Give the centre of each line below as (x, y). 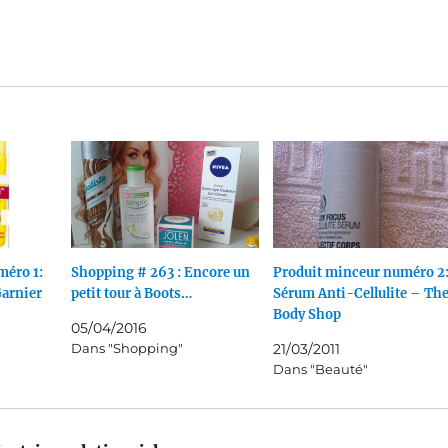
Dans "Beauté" (320, 369)
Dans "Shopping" (126, 348)
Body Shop (306, 315)
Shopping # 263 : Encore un (160, 273)
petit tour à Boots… (131, 294)
